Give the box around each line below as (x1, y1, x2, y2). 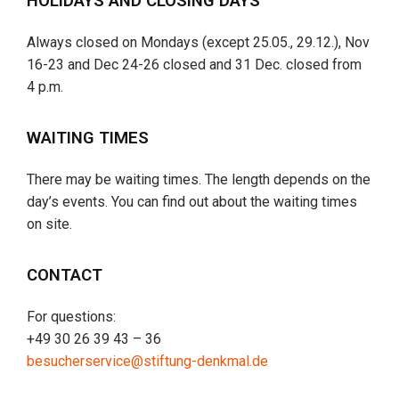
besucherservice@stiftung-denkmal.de (27, 352, 268, 370)
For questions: (27, 307, 116, 325)
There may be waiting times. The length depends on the (27, 170, 370, 188)
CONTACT (27, 265, 102, 285)
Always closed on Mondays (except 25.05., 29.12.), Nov (27, 33, 370, 51)
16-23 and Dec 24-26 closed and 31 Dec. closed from (27, 55, 362, 73)
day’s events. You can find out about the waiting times (27, 192, 357, 210)
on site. (27, 215, 72, 232)
